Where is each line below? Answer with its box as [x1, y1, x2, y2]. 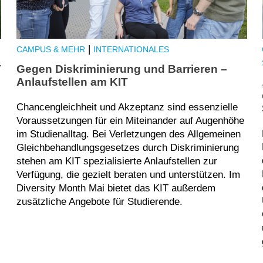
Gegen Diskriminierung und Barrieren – [16, 63, 227, 76]
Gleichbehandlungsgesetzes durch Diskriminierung [16, 142, 239, 154]
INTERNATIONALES [93, 45, 169, 54]
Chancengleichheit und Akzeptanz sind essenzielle [16, 102, 238, 113]
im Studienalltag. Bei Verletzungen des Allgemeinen [16, 129, 241, 140]
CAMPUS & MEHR [16, 45, 85, 54]
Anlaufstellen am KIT [16, 76, 128, 89]
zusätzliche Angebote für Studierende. [16, 196, 183, 208]
